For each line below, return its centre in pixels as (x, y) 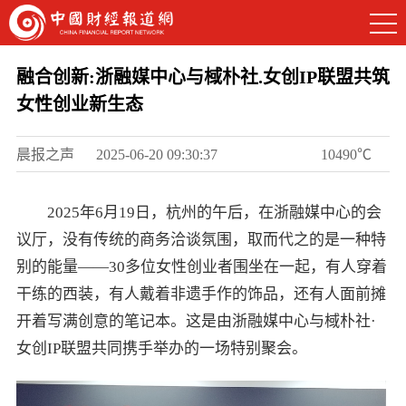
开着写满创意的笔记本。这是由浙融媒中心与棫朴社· (196, 321)
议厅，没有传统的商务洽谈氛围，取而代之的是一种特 (201, 240)
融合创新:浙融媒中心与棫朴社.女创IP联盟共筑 (203, 77)
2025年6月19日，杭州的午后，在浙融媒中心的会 (214, 213)
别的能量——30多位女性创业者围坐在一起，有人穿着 (201, 267)
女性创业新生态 (79, 104)
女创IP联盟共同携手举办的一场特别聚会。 (161, 348)
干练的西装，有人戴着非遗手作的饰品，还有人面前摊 (201, 294)
